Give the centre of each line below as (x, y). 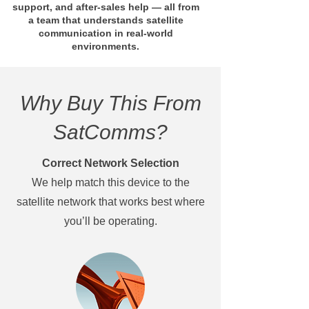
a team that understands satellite (106, 20)
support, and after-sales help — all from (106, 7)
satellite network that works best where (110, 202)
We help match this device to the (110, 183)
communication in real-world (106, 33)
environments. (106, 47)
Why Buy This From (110, 103)
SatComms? (110, 132)
